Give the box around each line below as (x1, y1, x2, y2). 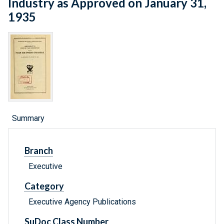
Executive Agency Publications (28, 197, 136, 207)
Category (24, 180, 64, 192)
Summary (12, 113, 44, 123)
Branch (24, 145, 53, 156)
